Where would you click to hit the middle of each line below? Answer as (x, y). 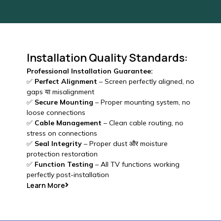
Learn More (46, 185)
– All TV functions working (136, 164)
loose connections (56, 112)
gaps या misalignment (60, 92)
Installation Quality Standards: (107, 57)
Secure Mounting (64, 102)
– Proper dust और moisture (125, 143)
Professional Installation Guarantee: (90, 71)
